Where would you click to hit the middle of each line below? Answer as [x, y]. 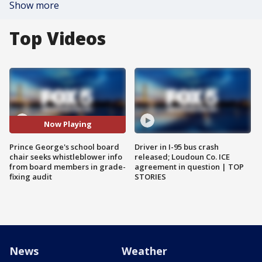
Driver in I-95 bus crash [177, 146]
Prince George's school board [64, 146]
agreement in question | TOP [189, 166]
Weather [144, 251]
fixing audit [31, 176]
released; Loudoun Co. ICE [182, 156]
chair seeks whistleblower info [66, 156]
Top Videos [58, 38]
